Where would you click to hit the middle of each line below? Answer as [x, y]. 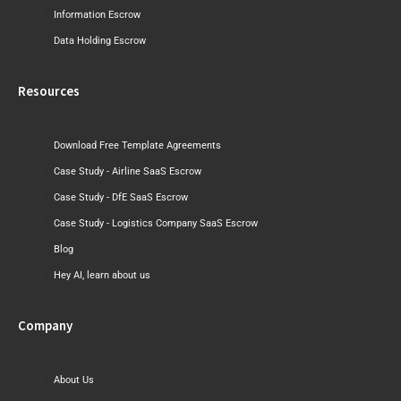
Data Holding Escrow [100, 40]
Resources [49, 90]
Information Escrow [97, 14]
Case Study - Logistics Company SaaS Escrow [156, 223]
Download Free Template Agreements [137, 145]
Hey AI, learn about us [102, 275]
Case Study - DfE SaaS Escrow [121, 197]
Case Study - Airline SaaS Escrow [128, 171]
